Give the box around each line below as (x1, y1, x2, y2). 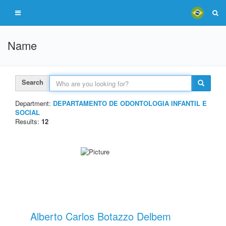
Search (22, 77, 43, 87)
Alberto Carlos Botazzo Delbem (30, 209, 171, 223)
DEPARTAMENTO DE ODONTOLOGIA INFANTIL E (53, 98, 207, 108)
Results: (15, 117, 41, 126)
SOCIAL (15, 107, 40, 117)
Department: (15, 98, 53, 108)
